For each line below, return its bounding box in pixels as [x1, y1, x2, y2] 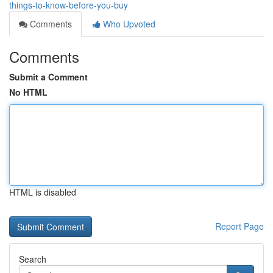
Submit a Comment [9, 71, 88, 83]
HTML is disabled [9, 186, 76, 198]
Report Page [215, 220, 264, 232]
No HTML [9, 86, 48, 98]
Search [19, 253, 46, 265]
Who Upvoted [101, 18, 155, 30]
